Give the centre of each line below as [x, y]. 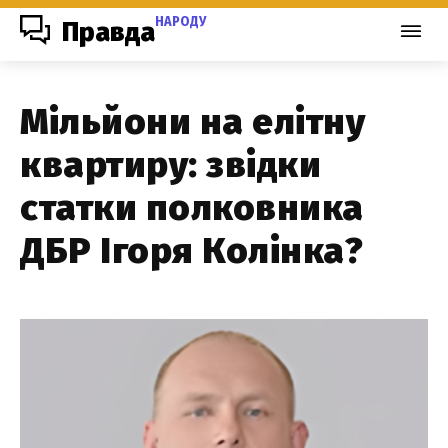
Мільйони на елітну [192, 122]
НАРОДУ [180, 21]
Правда [108, 32]
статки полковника [192, 208]
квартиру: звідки [170, 165]
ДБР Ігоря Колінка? [191, 251]
